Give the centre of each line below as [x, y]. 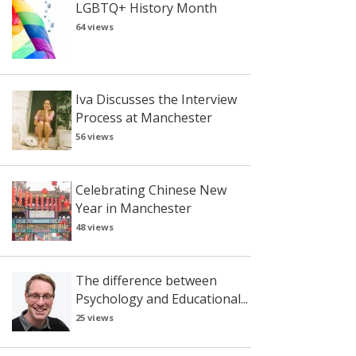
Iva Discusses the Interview [156, 99]
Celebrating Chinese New [151, 190]
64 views [94, 27]
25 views [94, 318]
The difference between [146, 281]
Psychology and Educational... [161, 299]
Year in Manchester [133, 209]
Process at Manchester [143, 117]
